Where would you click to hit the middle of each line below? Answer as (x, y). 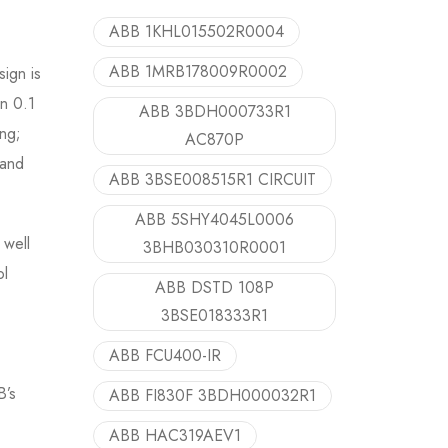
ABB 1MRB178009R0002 (198, 71)
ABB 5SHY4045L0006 (214, 219)
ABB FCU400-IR (165, 355)
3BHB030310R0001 (214, 247)
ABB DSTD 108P (214, 287)
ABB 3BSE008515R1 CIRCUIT (212, 179)
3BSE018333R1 (214, 315)
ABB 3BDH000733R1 (214, 111)
